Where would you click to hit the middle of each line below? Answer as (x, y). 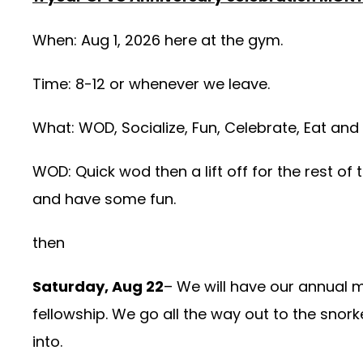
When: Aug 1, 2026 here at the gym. (158, 40)
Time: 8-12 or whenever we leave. (151, 84)
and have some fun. (104, 199)
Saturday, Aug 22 (98, 286)
